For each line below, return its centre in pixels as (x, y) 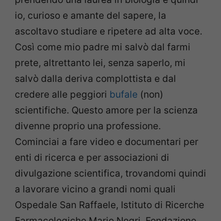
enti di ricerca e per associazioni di (92, 157)
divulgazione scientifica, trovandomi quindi (110, 173)
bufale (124, 94)
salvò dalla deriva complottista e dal (95, 78)
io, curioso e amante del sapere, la (91, 15)
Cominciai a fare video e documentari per (107, 142)
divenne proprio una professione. (88, 126)
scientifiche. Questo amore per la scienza (106, 110)
